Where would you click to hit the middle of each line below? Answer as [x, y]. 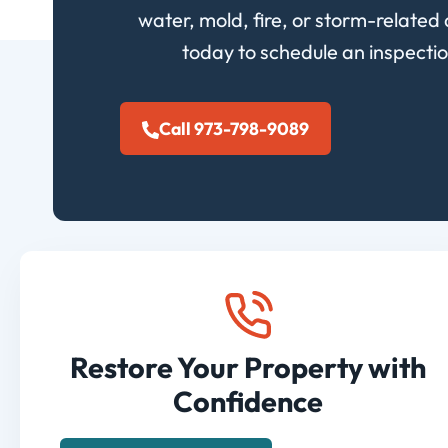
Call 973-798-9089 [234, 129]
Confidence [248, 401]
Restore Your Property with [248, 367]
